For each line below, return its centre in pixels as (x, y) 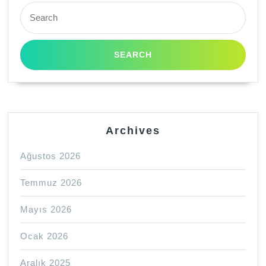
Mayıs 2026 (46, 210)
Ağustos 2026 (51, 156)
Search (33, 7)
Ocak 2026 (45, 236)
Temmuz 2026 (51, 183)
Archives (133, 131)
